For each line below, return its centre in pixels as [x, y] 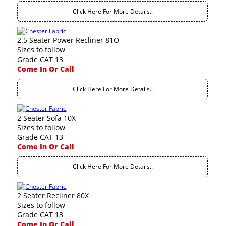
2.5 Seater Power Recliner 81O [68, 40]
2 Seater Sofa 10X [47, 118]
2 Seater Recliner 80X [53, 195]
